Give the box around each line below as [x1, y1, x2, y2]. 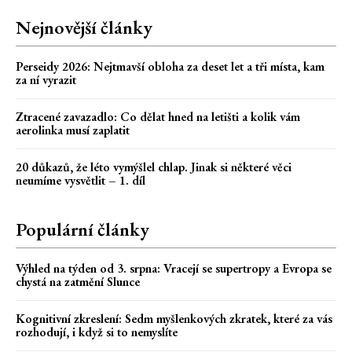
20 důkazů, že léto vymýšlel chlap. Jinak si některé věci [16, 158, 291, 175]
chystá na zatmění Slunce [16, 273, 140, 290]
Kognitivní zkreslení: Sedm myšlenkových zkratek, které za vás [16, 310, 332, 327]
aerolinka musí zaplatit [16, 121, 130, 138]
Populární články [16, 216, 149, 241]
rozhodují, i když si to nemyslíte [16, 323, 178, 340]
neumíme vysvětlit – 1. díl [16, 171, 148, 189]
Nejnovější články [16, 14, 152, 39]
